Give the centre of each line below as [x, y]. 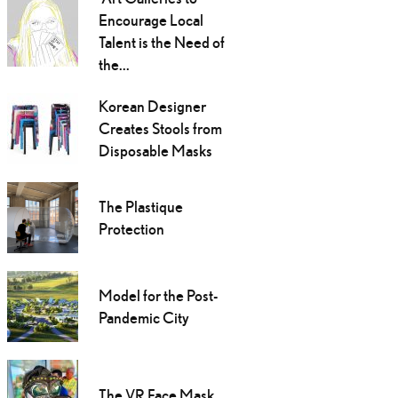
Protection [131, 229]
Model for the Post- [158, 296]
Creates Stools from [160, 129]
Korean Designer [152, 107]
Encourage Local [151, 20]
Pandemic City [143, 318]
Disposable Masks [155, 151]
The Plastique [140, 207]
